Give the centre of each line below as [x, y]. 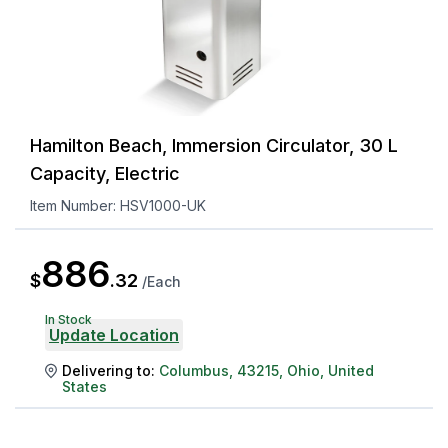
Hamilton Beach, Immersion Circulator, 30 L [214, 145]
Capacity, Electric [105, 173]
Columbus [194, 370]
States [84, 386]
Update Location [114, 334]
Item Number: [75, 205]
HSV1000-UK [163, 205]
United [351, 370]
